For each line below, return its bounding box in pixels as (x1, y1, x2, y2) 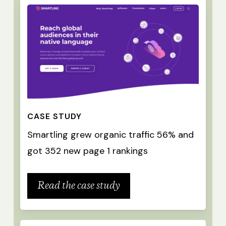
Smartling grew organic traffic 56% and (27, 128, 194, 141)
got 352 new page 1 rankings (27, 144, 148, 157)
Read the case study (37, 179, 120, 193)
